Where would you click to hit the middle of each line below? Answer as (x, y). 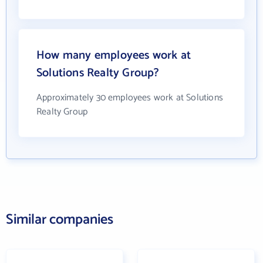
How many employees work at (114, 56)
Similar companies (60, 220)
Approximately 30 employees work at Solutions (130, 98)
